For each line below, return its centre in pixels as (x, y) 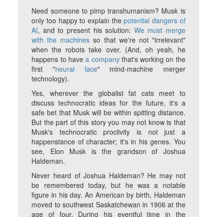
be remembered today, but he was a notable (108, 185)
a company (102, 59)
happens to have (59, 59)
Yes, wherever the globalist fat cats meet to (108, 93)
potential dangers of (155, 21)
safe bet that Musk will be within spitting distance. (108, 113)
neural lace (76, 69)
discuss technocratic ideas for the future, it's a (108, 103)
